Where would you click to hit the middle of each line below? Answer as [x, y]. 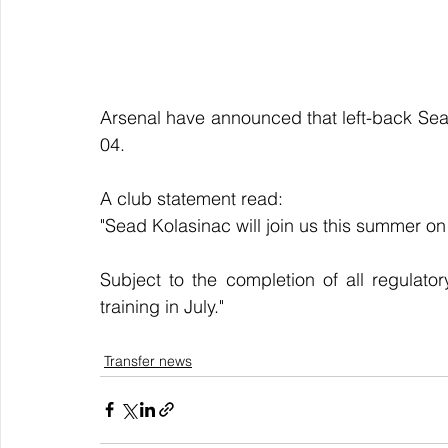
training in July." [162, 306]
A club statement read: [191, 198]
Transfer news [148, 360]
